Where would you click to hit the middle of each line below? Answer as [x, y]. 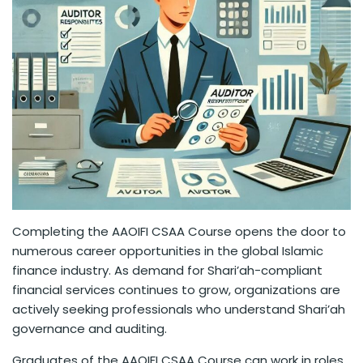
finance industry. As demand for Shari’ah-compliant [167, 271]
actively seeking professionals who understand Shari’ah [179, 310]
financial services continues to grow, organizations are [176, 290]
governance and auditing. [90, 329]
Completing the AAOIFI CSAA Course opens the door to [179, 232]
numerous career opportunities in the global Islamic [168, 251]
